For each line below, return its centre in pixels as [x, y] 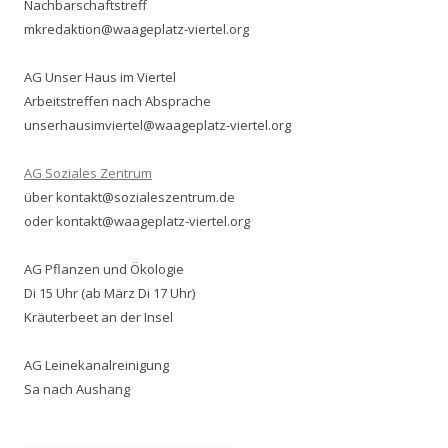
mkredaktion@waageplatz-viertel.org [136, 29]
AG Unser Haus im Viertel [100, 77]
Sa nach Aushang [77, 389]
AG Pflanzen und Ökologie [104, 269]
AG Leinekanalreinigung [96, 365]
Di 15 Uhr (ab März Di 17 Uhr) [109, 293]
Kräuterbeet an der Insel [98, 317]
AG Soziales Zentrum [88, 173]
